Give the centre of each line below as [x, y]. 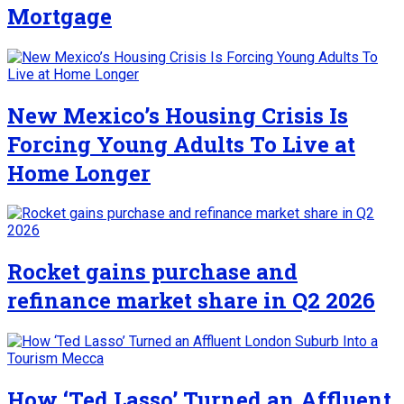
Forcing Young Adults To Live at [181, 144]
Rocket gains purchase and [152, 272]
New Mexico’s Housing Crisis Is [178, 115]
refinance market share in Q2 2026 [191, 301]
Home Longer [79, 173]
